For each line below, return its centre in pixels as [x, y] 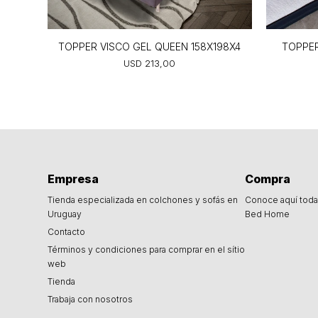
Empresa [73, 179]
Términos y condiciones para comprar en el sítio [147, 249]
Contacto [67, 231]
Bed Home [268, 214]
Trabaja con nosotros [91, 299]
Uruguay [65, 214]
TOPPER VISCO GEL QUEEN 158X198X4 [150, 46]
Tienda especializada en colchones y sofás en [143, 199]
